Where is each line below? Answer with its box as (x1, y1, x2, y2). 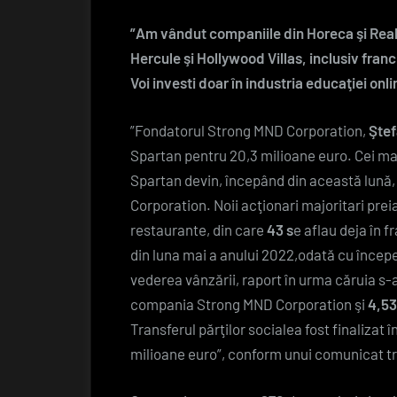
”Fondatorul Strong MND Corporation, (130, 121, 369, 139)
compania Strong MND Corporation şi (130, 294, 368, 313)
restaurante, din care (130, 220, 267, 238)
